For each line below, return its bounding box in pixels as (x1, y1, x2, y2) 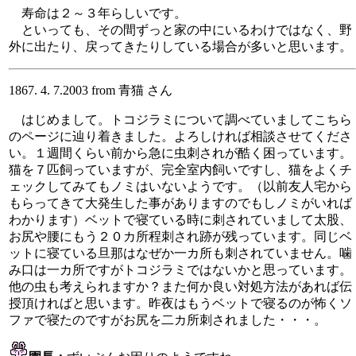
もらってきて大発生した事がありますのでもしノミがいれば (9, 195, 352, 210)
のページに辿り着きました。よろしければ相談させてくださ (9, 129, 352, 143)
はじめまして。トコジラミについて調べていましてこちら (9, 112, 352, 126)
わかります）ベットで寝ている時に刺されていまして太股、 (9, 212, 352, 226)
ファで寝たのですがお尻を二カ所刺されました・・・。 (9, 312, 327, 327)
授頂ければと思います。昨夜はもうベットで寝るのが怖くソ (9, 296, 352, 310)
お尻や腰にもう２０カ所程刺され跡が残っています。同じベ (9, 229, 352, 243)
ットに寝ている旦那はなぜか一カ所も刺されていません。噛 (9, 246, 352, 260)
